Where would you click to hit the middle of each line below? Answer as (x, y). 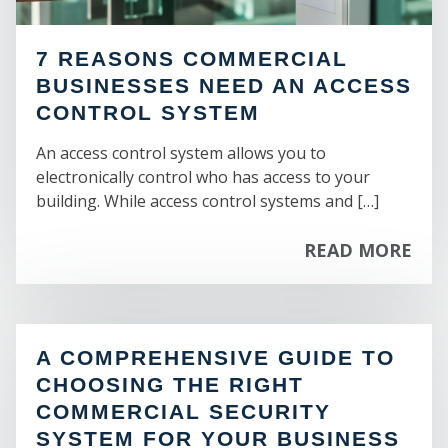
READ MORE (358, 249)
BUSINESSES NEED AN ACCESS (224, 85)
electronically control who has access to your (203, 176)
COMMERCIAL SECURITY (183, 411)
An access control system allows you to (181, 152)
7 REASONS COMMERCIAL (192, 58)
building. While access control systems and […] (207, 200)
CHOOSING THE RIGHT (170, 384)
